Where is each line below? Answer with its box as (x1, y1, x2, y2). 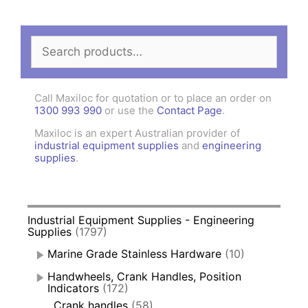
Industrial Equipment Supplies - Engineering (27, 212, 254, 227)
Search (30, 36, 69, 50)
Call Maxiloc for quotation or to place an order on (34, 91, 272, 104)
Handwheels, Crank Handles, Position (47, 269, 241, 283)
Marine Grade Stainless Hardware (47, 246, 221, 261)
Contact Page (157, 103, 222, 117)
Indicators (47, 280, 99, 295)
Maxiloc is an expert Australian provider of (34, 126, 240, 140)
